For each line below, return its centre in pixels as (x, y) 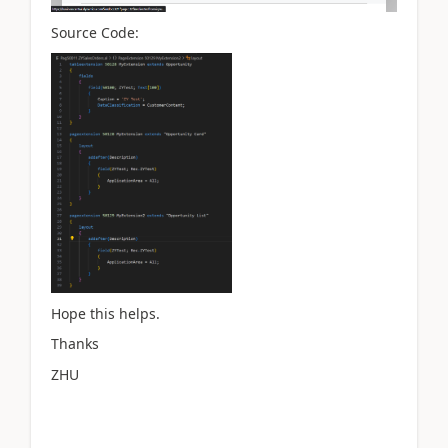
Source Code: (95, 32)
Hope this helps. (105, 313)
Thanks (75, 343)
